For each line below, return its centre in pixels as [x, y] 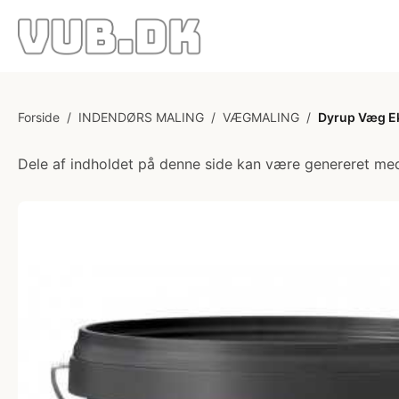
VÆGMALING [261, 117]
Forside [39, 117]
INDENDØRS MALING [141, 117]
